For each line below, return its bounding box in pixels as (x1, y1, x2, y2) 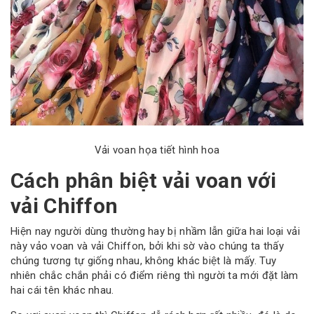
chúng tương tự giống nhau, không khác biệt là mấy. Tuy (11, 254, 277, 267)
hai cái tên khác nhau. (11, 283, 114, 296)
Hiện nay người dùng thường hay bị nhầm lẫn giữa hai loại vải (11, 224, 300, 238)
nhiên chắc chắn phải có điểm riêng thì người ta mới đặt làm (11, 268, 299, 282)
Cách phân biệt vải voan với (11, 168, 277, 193)
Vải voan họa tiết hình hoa (94, 144, 220, 157)
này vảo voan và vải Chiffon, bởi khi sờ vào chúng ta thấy (11, 239, 285, 252)
